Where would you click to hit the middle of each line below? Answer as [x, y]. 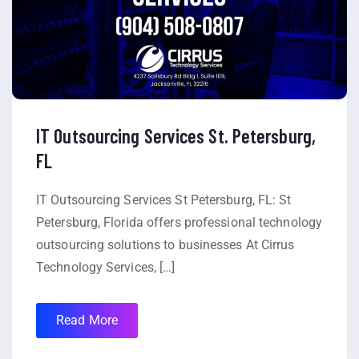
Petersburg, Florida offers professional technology [179, 222]
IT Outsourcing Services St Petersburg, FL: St [164, 200]
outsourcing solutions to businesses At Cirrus [165, 244]
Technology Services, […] [106, 267]
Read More [87, 320]
